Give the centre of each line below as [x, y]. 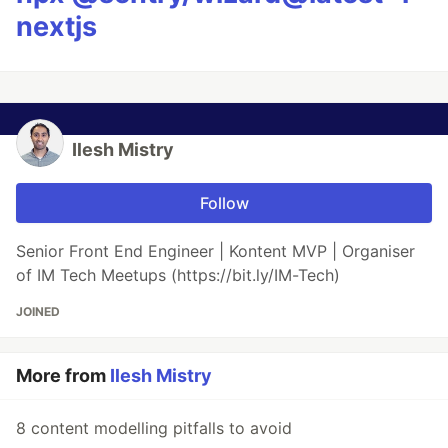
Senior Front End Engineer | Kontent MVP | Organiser [215, 250]
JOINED [38, 311]
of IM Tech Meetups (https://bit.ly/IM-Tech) [178, 274]
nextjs [56, 26]
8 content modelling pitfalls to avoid [154, 427]
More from [63, 375]
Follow [224, 202]
